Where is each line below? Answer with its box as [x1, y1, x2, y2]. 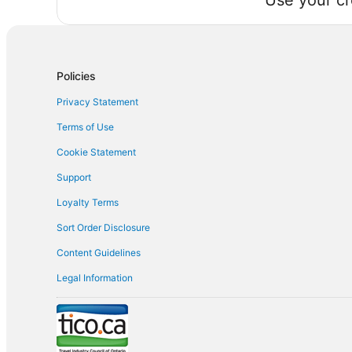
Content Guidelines [57, 247, 141, 258]
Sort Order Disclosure [57, 222, 150, 233]
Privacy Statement [57, 96, 138, 108]
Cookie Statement [57, 146, 136, 158]
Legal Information [57, 272, 133, 284]
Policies [57, 69, 96, 82]
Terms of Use [57, 121, 114, 133]
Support [57, 171, 91, 183]
